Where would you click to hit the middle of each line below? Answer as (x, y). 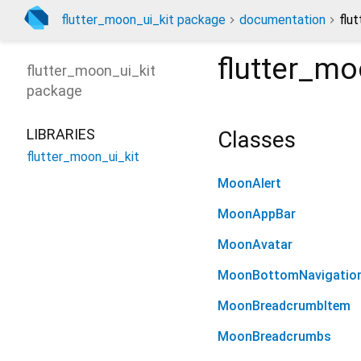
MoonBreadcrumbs (274, 337)
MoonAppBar (257, 214)
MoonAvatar (255, 245)
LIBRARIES (61, 134)
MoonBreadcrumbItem (284, 306)
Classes (257, 140)
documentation (282, 20)
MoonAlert (249, 184)
